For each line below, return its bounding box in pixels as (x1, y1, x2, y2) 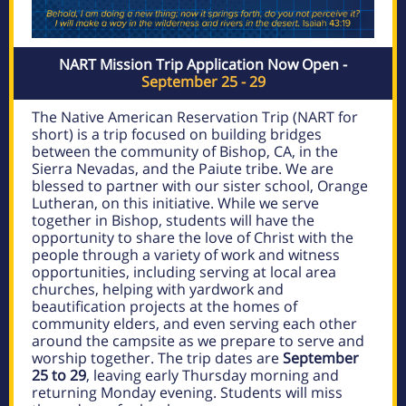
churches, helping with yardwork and (32, 279, 284, 299)
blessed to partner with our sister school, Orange (32, 176, 368, 196)
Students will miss (220, 382, 343, 402)
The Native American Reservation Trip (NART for (32, 107, 358, 127)
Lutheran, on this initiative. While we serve (32, 193, 319, 213)
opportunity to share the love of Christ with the (32, 227, 353, 247)
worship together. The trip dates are (32, 348, 283, 368)
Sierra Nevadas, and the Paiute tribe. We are (32, 159, 333, 179)
